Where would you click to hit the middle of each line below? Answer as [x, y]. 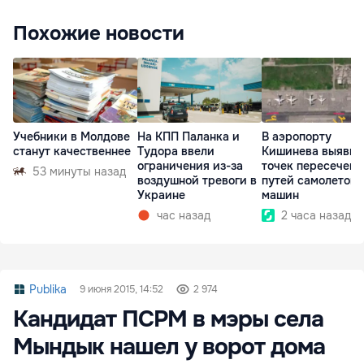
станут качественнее [72, 151]
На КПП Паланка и [188, 136]
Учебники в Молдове [71, 136]
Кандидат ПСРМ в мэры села [168, 319]
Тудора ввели [176, 151]
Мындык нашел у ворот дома [169, 347]
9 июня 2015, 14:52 [121, 289]
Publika [48, 289]
